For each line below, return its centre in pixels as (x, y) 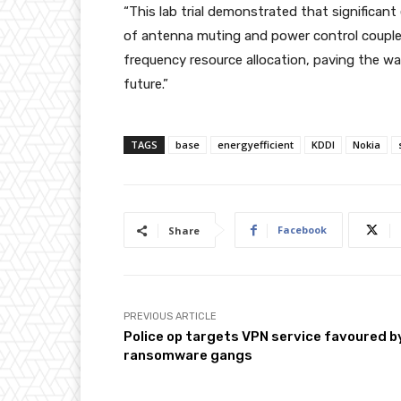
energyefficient (256, 145)
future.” (146, 85)
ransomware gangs (188, 356)
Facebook (302, 230)
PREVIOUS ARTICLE (170, 317)
